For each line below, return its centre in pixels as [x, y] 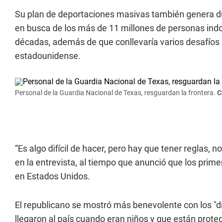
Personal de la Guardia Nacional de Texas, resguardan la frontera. [116, 93]
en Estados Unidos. [53, 176]
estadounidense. [48, 56]
